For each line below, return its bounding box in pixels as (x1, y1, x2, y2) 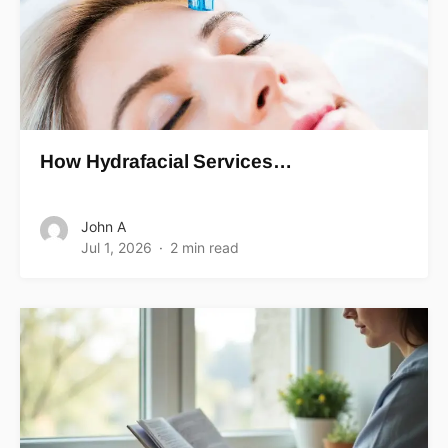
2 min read (170, 238, 239, 256)
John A (81, 217, 126, 235)
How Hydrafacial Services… (40, 150, 292, 172)
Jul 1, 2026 (81, 238, 152, 256)
